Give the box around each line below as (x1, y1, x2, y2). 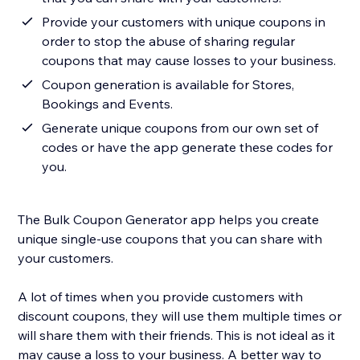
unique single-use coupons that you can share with (18, 231, 323, 247)
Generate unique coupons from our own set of (42, 120, 319, 137)
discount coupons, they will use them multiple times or (18, 308, 342, 325)
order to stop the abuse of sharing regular (42, 33, 296, 50)
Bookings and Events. (42, 96, 174, 112)
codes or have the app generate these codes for (42, 139, 333, 156)
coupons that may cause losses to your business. (42, 52, 337, 69)
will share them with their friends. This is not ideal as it (18, 327, 336, 344)
